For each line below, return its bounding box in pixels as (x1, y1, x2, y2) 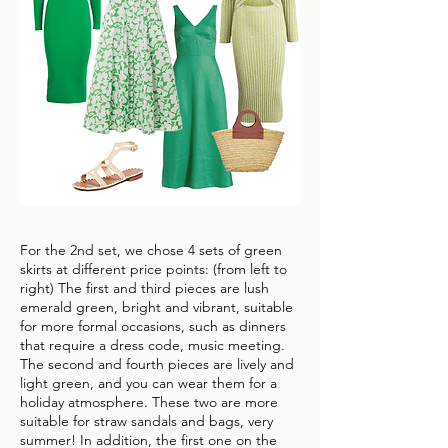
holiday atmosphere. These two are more (20, 393, 278, 411)
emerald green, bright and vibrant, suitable (20, 298, 293, 316)
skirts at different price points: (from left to (20, 260, 287, 278)
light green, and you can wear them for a (20, 374, 277, 392)
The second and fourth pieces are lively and (20, 355, 294, 373)
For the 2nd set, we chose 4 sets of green (20, 241, 282, 259)
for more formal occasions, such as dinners (20, 317, 286, 335)
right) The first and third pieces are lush (20, 279, 269, 297)
